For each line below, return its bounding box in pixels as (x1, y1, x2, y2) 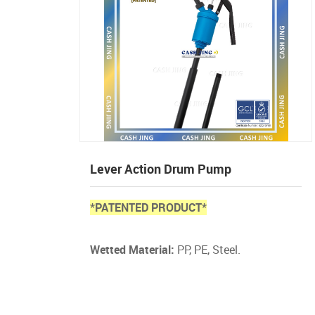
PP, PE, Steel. (174, 242, 241, 257)
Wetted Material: (90, 242, 175, 257)
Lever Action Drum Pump (90, 160, 232, 177)
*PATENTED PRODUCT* (90, 200, 207, 215)
